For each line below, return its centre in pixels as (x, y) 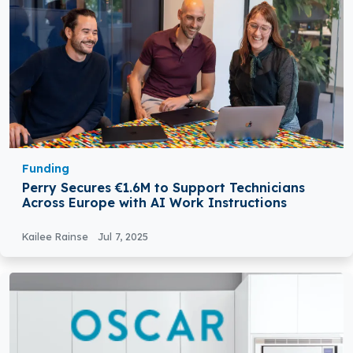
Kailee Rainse (57, 237)
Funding (46, 169)
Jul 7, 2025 (123, 237)
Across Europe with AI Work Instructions (154, 203)
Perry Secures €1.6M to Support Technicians (163, 188)
